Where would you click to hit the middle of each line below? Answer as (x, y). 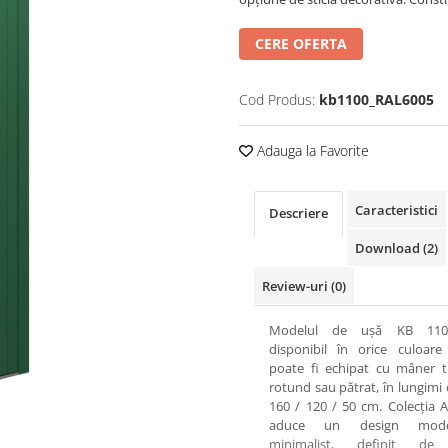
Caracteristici (396, 210)
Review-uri (296, 286)
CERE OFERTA (301, 43)
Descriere (298, 213)
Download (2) (396, 248)
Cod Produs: (277, 99)
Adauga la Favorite (311, 150)
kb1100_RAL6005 (376, 99)
